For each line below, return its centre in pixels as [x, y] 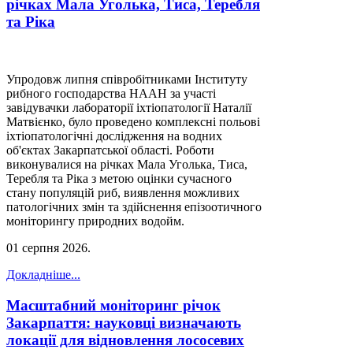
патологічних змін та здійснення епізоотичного [134, 206]
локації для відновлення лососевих [125, 340]
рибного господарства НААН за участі [111, 93]
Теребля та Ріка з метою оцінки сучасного [119, 178]
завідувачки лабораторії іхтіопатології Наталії [129, 107]
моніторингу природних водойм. [95, 221]
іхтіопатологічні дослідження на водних [114, 136]
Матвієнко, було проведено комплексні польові [133, 121]
